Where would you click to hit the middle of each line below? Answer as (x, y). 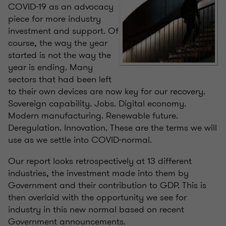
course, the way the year (58, 43)
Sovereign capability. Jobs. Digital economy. (97, 104)
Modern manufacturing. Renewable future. (93, 116)
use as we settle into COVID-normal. (80, 140)
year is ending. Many (50, 67)
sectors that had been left (60, 79)
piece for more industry (54, 19)
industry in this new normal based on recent (96, 210)
